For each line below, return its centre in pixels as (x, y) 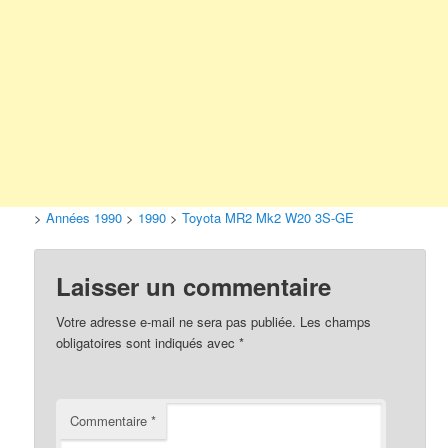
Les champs (336, 321)
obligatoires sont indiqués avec (148, 342)
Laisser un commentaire (194, 285)
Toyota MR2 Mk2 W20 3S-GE (268, 217)
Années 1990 (84, 217)
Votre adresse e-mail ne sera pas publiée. (176, 321)
